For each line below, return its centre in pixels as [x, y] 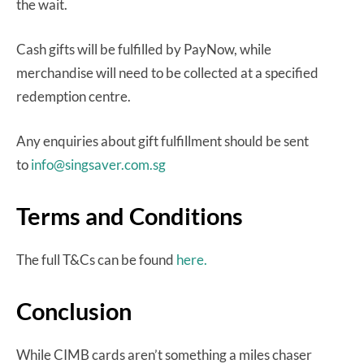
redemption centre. [75, 96]
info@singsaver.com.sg [98, 164]
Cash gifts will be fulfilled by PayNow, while [144, 49]
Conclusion [74, 310]
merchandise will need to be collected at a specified [167, 72]
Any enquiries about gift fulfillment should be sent [162, 141]
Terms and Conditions [130, 215]
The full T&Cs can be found [96, 259]
